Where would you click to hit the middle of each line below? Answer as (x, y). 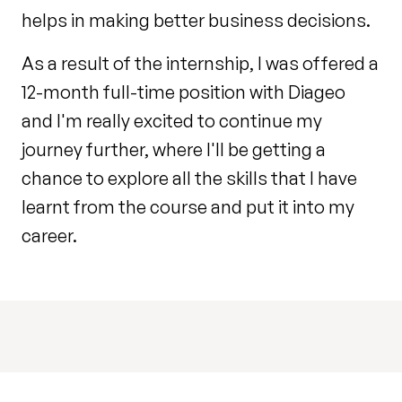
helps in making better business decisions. (196, 21)
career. (49, 236)
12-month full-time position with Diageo (184, 92)
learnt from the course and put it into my (188, 207)
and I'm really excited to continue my (172, 121)
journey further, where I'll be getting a (174, 150)
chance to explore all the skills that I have (189, 179)
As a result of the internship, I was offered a (200, 64)
